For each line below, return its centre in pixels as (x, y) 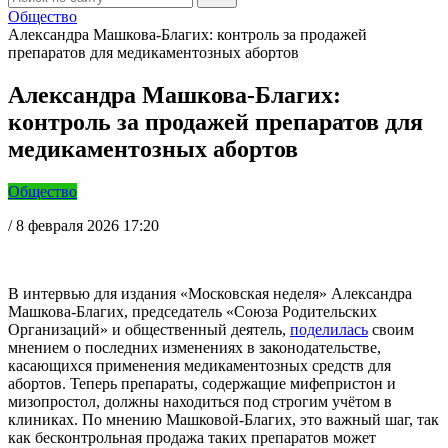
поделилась (329, 329)
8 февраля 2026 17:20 (87, 225)
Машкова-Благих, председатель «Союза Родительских (192, 311)
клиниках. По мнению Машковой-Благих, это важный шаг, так (223, 419)
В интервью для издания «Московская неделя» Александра (210, 293)
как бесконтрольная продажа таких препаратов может (192, 437)
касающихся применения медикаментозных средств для (199, 365)
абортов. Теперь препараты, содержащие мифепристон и (202, 383)
